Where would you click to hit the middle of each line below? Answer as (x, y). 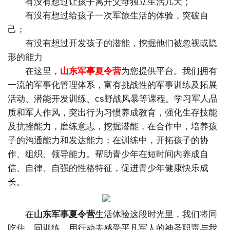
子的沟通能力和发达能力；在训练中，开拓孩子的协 (108, 140)
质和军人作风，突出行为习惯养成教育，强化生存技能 (112, 113)
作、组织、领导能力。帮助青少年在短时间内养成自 (108, 154)
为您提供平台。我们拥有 (169, 71)
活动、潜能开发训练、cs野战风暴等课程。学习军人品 (113, 99)
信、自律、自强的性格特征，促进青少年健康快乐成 (108, 168)
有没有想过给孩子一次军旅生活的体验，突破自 (117, 16)
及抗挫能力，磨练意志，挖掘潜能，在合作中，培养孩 (112, 127)
